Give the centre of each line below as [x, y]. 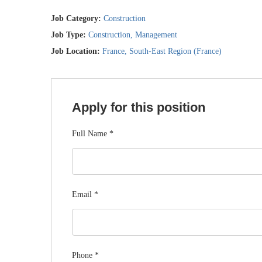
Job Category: [77, 18]
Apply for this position [139, 107]
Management [156, 35]
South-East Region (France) [175, 51]
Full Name [91, 134]
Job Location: [77, 51]
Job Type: [70, 35]
